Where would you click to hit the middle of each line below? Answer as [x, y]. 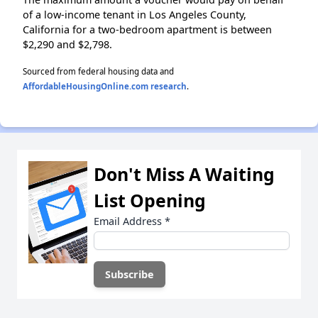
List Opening [150, 200]
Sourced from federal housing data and [98, 71]
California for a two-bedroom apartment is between [147, 29]
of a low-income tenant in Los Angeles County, [135, 14]
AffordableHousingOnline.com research [105, 86]
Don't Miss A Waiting [184, 174]
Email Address [129, 221]
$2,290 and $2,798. [67, 44]
